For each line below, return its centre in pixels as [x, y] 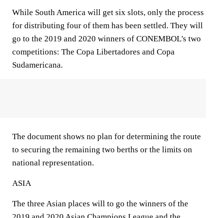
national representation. [53, 163]
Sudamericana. [37, 65]
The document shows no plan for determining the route [107, 136]
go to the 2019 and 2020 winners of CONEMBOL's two [107, 39]
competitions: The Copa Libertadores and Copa [93, 52]
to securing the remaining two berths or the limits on [102, 150]
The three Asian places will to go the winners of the [100, 204]
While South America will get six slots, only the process [108, 12]
